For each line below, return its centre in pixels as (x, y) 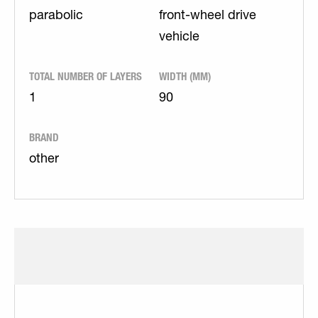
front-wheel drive (208, 16)
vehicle (179, 38)
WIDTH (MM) (185, 76)
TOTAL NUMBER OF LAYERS (86, 76)
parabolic (56, 16)
